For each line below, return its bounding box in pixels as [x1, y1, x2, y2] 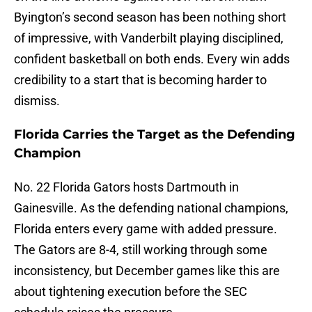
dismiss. [14, 93, 60, 109]
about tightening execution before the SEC [14, 284, 247, 299]
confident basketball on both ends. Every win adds [14, 52, 290, 67]
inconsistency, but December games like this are [14, 263, 280, 279]
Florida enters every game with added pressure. [14, 221, 277, 237]
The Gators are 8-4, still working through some [14, 242, 267, 258]
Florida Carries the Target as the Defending [14, 127, 295, 143]
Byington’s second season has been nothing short [14, 10, 286, 25]
